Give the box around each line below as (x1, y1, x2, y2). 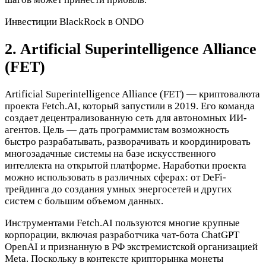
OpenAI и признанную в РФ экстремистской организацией (5, 241, 258, 253)
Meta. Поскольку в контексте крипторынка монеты (5, 253, 223, 265)
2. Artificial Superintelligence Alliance (5, 40, 256, 58)
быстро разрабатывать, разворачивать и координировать (5, 136, 251, 148)
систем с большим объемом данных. (5, 195, 163, 207)
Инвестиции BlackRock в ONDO (5, 16, 144, 28)
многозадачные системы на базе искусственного (5, 148, 216, 160)
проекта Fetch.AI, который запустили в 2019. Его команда (5, 100, 255, 112)
